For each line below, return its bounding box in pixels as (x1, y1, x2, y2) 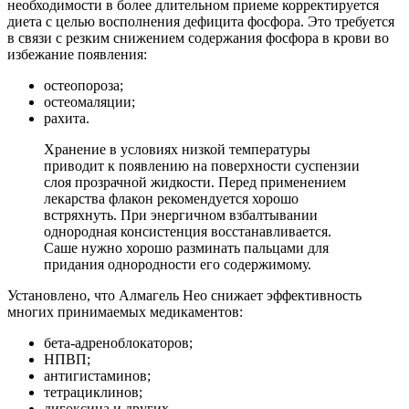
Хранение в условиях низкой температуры (44, 142, 310, 158)
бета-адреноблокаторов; (44, 335, 193, 351)
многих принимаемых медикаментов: (7, 304, 243, 320)
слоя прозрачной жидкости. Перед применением (44, 174, 346, 191)
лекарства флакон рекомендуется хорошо (44, 191, 299, 207)
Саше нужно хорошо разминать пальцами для (44, 240, 329, 257)
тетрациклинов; (44, 384, 142, 401)
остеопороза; (44, 78, 123, 94)
